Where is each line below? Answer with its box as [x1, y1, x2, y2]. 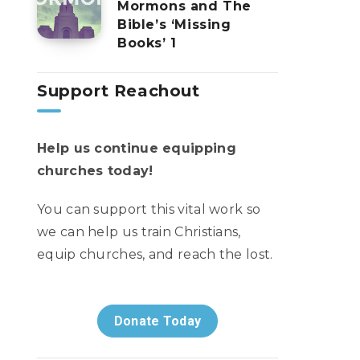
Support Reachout [37, 81, 200, 100]
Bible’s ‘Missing [117, 17, 231, 32]
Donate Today [113, 313, 202, 329]
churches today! [37, 163, 153, 178]
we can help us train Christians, [37, 224, 241, 239]
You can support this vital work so [37, 202, 261, 217]
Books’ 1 [117, 35, 177, 51]
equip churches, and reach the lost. [37, 247, 273, 262]
